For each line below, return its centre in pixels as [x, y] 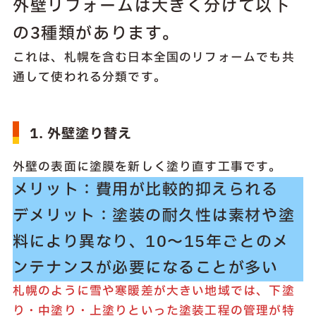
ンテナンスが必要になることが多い [145, 269]
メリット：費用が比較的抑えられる [145, 190]
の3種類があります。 [96, 34]
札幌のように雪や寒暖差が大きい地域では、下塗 [153, 291]
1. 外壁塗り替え [80, 134]
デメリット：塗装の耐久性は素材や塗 [154, 217]
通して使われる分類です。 [89, 78]
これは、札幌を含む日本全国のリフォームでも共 [153, 58]
